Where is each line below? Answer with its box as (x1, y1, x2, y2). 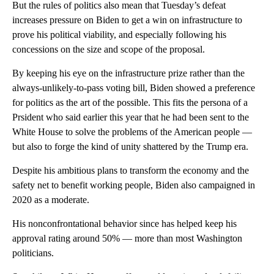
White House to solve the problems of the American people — (12, 127, 252, 138)
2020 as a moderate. (12, 194, 89, 206)
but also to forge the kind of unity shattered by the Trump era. (12, 141, 248, 152)
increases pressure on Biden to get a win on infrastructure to (12, 15, 242, 26)
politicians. (12, 248, 54, 259)
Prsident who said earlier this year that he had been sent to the (12, 112, 249, 123)
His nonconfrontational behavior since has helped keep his (12, 218, 237, 229)
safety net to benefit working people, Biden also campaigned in (12, 180, 255, 191)
